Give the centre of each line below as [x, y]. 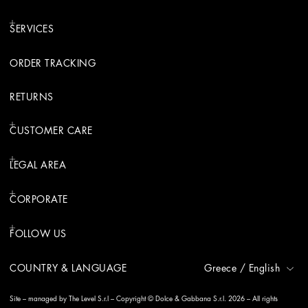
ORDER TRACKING [53, 64]
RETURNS [32, 97]
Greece [220, 268]
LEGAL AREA [38, 165]
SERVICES [32, 29]
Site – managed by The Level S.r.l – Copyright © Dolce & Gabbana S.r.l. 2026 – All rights [144, 299]
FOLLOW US [38, 234]
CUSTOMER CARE [51, 131]
